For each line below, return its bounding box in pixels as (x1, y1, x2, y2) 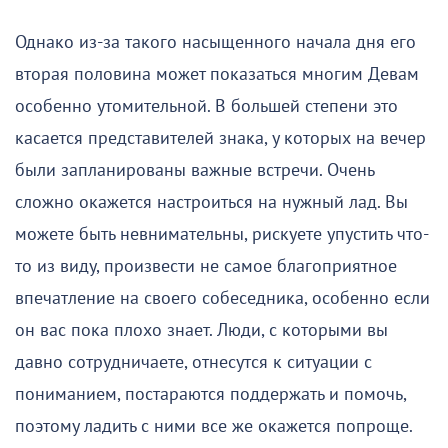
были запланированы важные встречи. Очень (15, 159, 374, 181)
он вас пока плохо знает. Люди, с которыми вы (15, 319, 388, 341)
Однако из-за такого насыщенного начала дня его (15, 31, 416, 53)
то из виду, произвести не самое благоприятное (15, 255, 397, 277)
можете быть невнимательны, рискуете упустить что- (15, 223, 429, 245)
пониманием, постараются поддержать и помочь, (15, 383, 406, 405)
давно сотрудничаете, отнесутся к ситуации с (15, 351, 372, 373)
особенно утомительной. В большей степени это (15, 95, 398, 117)
